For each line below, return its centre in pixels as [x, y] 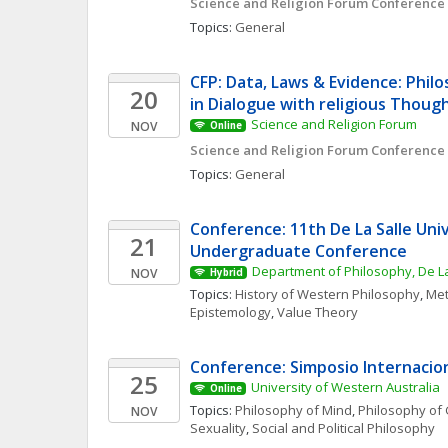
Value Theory [317, 312]
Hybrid [226, 272]
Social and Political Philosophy [343, 428]
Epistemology [230, 312]
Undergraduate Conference [298, 251]
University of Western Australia [345, 387]
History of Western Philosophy [327, 294]
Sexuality [218, 428]
